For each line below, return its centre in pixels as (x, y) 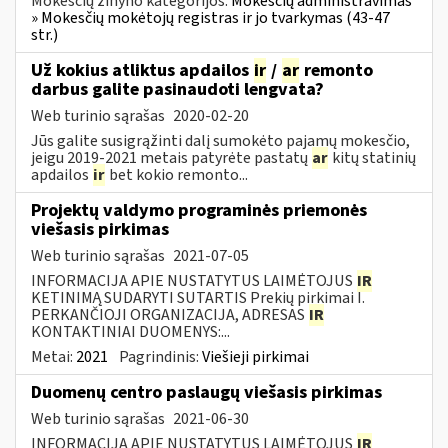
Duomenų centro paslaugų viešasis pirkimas (206, 392)
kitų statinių (372, 157)
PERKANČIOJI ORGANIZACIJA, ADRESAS (169, 314)
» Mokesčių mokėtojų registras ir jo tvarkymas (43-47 (210, 17)
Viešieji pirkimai (255, 356)
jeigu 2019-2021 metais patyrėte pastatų (171, 157)
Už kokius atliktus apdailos (142, 70)
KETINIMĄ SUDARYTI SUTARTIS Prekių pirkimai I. (198, 297)
